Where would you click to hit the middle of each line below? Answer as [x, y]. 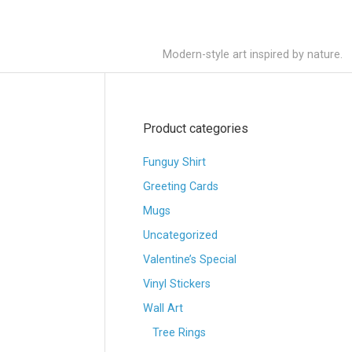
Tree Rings [179, 333]
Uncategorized [180, 235]
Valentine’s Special [190, 260]
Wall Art [163, 308]
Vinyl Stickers [177, 284]
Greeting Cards [181, 187]
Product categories [196, 128]
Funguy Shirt [174, 162]
